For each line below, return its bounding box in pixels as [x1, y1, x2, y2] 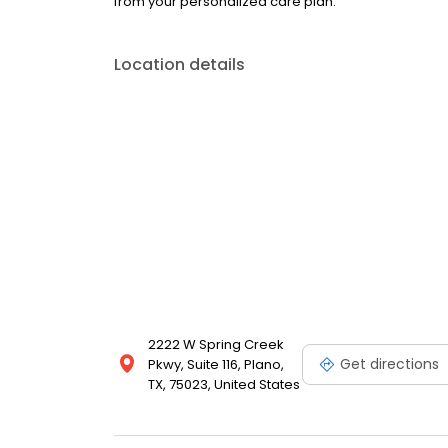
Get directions [340, 353, 439, 374]
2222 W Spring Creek [148, 335, 284, 354]
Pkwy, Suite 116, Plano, [148, 355, 284, 374]
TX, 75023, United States [148, 375, 300, 394]
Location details [114, 53, 245, 76]
